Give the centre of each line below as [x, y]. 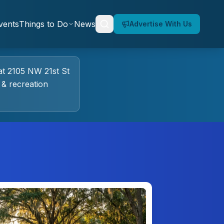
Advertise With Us [161, 24]
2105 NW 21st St [38, 71]
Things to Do [43, 24]
